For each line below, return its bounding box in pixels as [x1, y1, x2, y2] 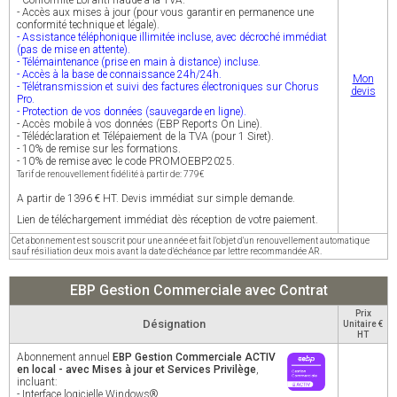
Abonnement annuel [17, 351, 113, 363]
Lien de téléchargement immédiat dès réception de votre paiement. [17, 214, 318, 226]
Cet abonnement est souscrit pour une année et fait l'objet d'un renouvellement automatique [12, 236, 370, 245]
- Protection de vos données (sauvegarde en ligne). [17, 105, 246, 118]
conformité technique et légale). [17, 19, 160, 31]
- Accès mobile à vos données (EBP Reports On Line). [17, 118, 262, 130]
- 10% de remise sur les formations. [17, 143, 181, 155]
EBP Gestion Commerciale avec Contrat [69, 282, 328, 299]
